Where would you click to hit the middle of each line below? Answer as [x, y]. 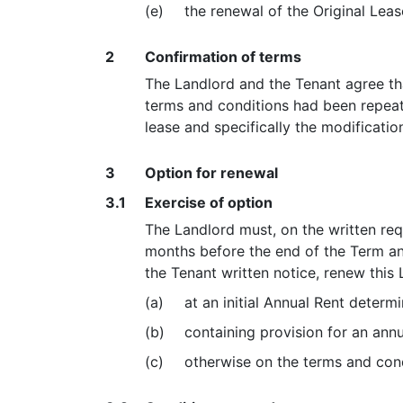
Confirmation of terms [223, 57]
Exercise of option [209, 202]
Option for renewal [211, 173]
